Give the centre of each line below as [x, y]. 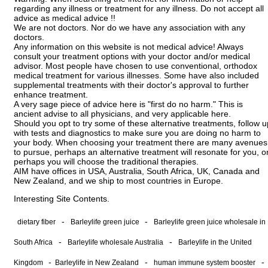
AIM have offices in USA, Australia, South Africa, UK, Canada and [137, 171]
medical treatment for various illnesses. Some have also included [136, 75]
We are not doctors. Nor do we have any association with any [130, 27]
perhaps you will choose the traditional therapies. [106, 161]
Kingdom [29, 262]
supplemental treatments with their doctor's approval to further [131, 85]
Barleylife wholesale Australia [115, 242]
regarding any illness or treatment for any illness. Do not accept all [139, 8]
